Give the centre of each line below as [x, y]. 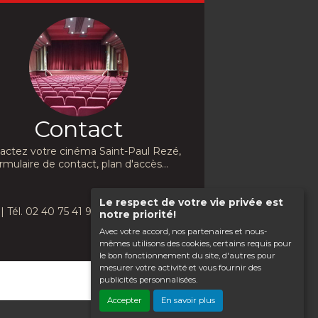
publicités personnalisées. [148, 279]
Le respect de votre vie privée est [191, 202]
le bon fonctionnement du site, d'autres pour [187, 255]
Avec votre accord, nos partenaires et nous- [183, 231]
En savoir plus [188, 301]
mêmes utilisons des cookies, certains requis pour [195, 243]
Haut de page [154, 282]
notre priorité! [137, 214]
